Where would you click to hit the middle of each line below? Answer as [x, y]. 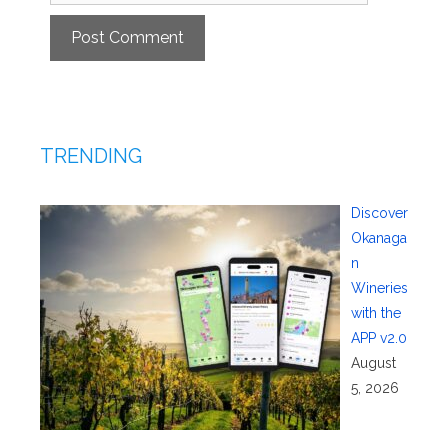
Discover [379, 212]
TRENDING [91, 155]
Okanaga [378, 237]
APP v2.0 [378, 337]
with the [375, 312]
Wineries [379, 287]
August [373, 362]
